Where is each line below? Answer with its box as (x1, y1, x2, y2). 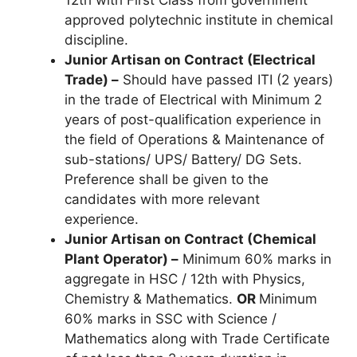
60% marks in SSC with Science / (65, 311, 277, 327)
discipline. (65, 32, 128, 48)
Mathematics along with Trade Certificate (65, 331, 330, 347)
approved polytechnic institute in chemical (65, 12, 333, 28)
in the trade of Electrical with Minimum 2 (65, 92, 322, 108)
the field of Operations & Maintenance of (65, 131, 324, 147)
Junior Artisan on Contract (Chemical (65, 231, 316, 247)
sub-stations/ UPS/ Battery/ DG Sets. (65, 151, 302, 167)
